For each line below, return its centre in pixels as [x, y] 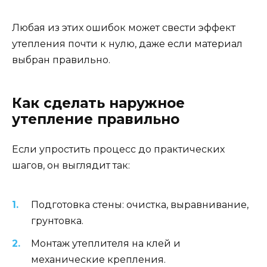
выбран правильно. [61, 60]
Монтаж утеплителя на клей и [106, 244]
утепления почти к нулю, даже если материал [127, 44]
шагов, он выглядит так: [71, 166]
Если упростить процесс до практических [118, 150]
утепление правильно [96, 119]
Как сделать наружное [98, 103]
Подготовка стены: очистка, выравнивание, [140, 204]
